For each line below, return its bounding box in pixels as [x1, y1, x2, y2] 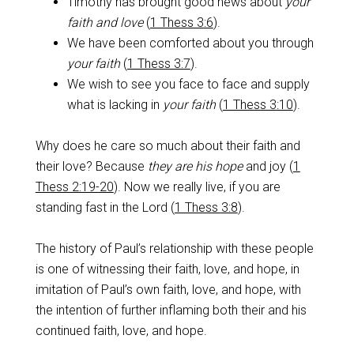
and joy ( [242, 159, 293, 174]
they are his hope [147, 159, 243, 174]
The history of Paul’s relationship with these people [35, 241, 314, 256]
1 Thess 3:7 [126, 56, 190, 71]
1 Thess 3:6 [149, 15, 213, 30]
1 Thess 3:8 [174, 200, 238, 215]
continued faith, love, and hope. [35, 323, 207, 338]
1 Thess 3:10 [222, 97, 293, 112]
